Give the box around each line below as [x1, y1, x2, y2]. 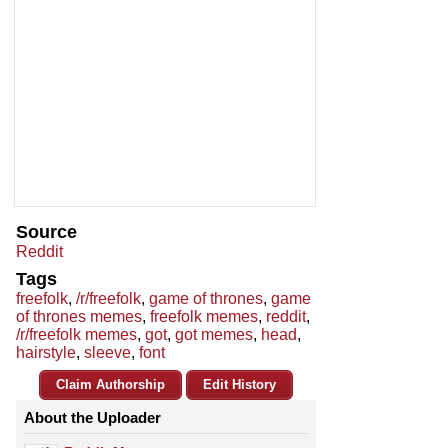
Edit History [203, 377, 276, 393]
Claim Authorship [56, 377, 165, 393]
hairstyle [16, 344, 76, 362]
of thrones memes [16, 308, 142, 326]
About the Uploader [24, 409, 161, 427]
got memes [175, 326, 253, 344]
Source [16, 222, 77, 243]
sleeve [84, 344, 131, 362]
